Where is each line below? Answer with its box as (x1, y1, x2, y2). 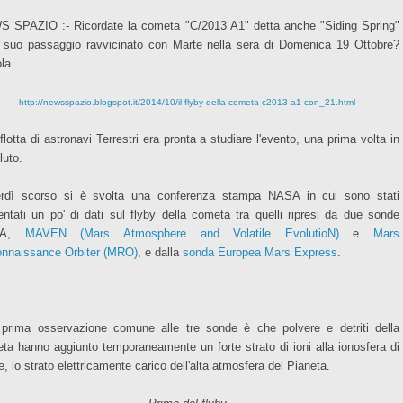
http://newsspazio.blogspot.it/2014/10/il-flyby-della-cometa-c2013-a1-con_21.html (19, 96, 355, 107)
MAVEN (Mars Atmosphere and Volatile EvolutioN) (24, 226, 339, 240)
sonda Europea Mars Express (183, 245, 337, 259)
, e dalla (138, 245, 183, 259)
